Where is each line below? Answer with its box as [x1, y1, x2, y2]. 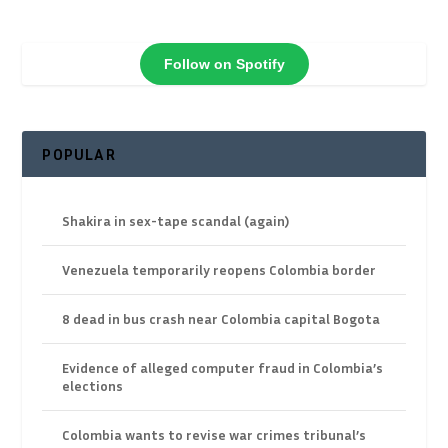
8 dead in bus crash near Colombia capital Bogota [62, 310, 381, 328]
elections [62, 377, 124, 395]
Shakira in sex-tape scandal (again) [62, 212, 290, 230]
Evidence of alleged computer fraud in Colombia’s [62, 359, 384, 377]
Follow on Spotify [163, 55, 285, 72]
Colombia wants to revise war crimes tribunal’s [62, 426, 367, 444]
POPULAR [42, 144, 116, 165]
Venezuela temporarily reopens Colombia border [62, 261, 377, 279]
